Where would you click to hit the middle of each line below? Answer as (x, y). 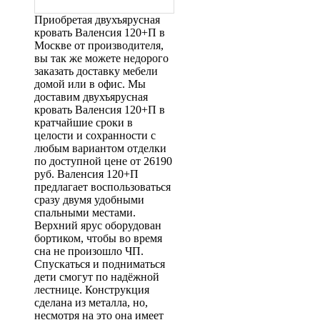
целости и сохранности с (95, 135)
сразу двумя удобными (89, 200)
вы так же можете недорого (101, 58)
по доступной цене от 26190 (103, 161)
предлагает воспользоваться (102, 187)
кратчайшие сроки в (84, 122)
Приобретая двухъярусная (97, 20)
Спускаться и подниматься (100, 264)
